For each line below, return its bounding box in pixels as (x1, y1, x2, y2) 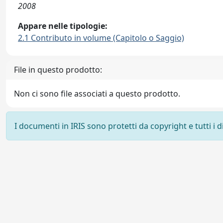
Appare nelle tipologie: (18, 20, 108, 31)
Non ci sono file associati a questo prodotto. (14, 88, 180, 99)
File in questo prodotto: (14, 64, 102, 75)
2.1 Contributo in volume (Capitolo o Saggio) (18, 32, 184, 43)
